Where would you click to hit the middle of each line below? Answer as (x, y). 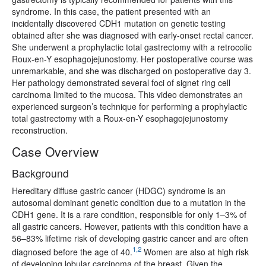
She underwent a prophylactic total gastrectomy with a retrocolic (132, 47)
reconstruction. (40, 130)
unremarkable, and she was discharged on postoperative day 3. (132, 71)
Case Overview (55, 152)
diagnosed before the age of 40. (72, 251)
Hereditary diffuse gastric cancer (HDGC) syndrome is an (119, 191)
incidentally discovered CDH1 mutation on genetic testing (119, 23)
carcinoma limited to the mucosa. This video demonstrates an (127, 95)
